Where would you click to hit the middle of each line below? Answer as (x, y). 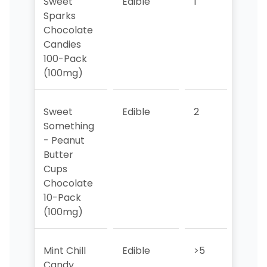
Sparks (59, 16)
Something (69, 126)
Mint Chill (64, 251)
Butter (58, 155)
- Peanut (64, 141)
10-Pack (62, 198)
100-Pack (65, 59)
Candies (62, 45)
